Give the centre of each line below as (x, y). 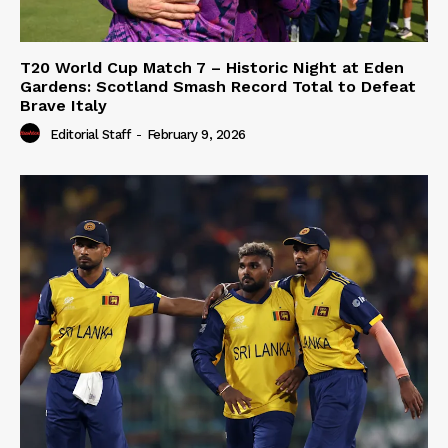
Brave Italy (63, 105)
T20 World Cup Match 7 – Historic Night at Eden (212, 67)
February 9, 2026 (196, 135)
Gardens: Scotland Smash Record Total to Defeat (218, 86)
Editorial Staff (89, 135)
